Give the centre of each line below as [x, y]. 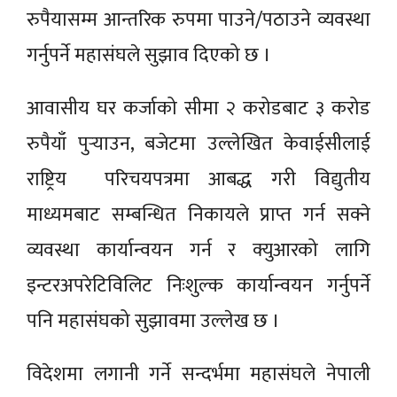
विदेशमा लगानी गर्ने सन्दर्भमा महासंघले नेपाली [198, 374]
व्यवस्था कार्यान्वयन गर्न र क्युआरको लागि [198, 250]
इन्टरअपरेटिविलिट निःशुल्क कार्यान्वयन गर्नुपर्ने [198, 285]
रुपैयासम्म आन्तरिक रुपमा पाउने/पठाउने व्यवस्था [198, 19]
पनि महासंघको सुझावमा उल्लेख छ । [153, 321]
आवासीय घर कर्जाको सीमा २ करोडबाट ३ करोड [198, 108]
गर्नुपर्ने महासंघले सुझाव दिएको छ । [151, 55]
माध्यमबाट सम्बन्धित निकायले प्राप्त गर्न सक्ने [198, 214]
